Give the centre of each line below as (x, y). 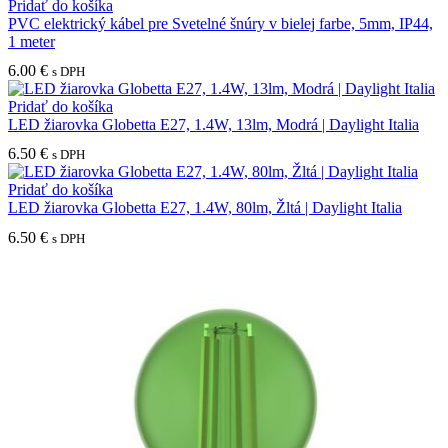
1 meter (31, 42)
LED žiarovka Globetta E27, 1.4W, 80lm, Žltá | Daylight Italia (205, 208)
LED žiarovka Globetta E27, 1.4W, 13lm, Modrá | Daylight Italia (213, 125)
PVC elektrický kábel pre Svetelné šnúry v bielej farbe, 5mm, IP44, (220, 24)
